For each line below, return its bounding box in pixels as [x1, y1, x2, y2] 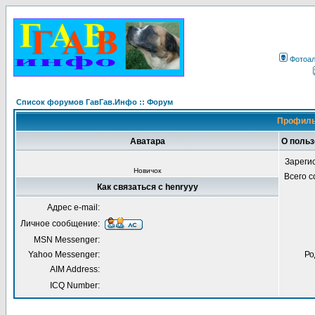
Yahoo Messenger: [28, 250, 100, 259]
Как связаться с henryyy [96, 182, 198, 192]
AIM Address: [50, 264, 100, 274]
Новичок [133, 167, 161, 174]
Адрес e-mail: [47, 202, 100, 212]
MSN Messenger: [34, 235, 100, 245]
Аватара [129, 136, 165, 146]
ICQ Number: [50, 281, 100, 290]
